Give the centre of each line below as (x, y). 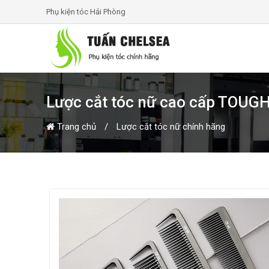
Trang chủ (75, 127)
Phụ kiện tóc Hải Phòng (86, 12)
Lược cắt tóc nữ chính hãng (171, 127)
